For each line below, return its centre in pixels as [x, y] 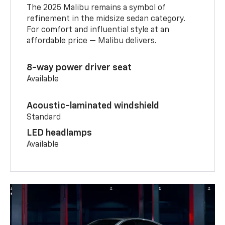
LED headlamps [60, 133]
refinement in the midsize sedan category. [106, 19]
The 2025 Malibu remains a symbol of [96, 8]
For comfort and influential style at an [98, 30]
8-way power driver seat [79, 68]
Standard [44, 118]
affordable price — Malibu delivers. [92, 41]
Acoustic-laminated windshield [93, 106]
